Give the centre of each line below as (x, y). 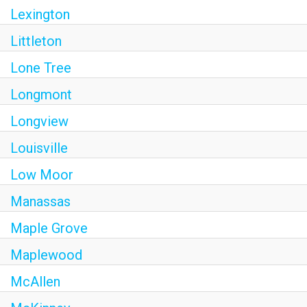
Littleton (36, 41)
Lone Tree (41, 68)
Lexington (40, 14)
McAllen (35, 282)
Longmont (41, 95)
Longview (39, 121)
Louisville (39, 148)
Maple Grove (49, 228)
